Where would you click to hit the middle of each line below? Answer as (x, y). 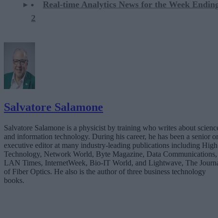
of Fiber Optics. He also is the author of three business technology (105, 172)
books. (14, 181)
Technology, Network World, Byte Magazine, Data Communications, (110, 154)
